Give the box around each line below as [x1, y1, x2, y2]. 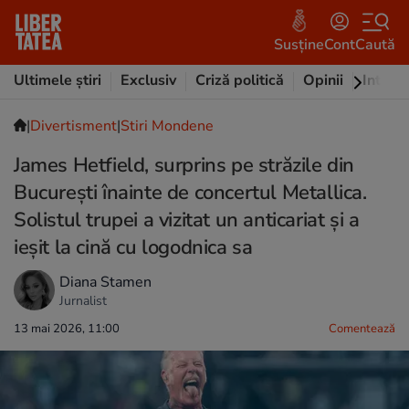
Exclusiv [121, 70, 176, 90]
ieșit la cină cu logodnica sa [14, 234, 253, 261]
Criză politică [195, 70, 284, 90]
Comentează [329, 320, 395, 337]
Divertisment [30, 116, 117, 136]
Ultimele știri [14, 70, 101, 90]
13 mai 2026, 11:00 [14, 320, 120, 337]
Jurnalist [59, 291, 107, 309]
